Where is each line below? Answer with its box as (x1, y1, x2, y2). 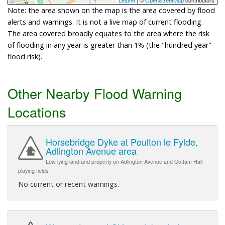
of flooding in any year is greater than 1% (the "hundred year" (8, 40, 211, 50)
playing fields (18, 166, 48, 174)
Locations (8, 101, 66, 122)
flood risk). (8, 51, 42, 61)
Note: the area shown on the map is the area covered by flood (8, 5, 215, 15)
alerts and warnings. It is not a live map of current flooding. (8, 17, 203, 27)
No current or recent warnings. (18, 179, 119, 189)
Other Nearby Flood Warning (8, 83, 182, 103)
